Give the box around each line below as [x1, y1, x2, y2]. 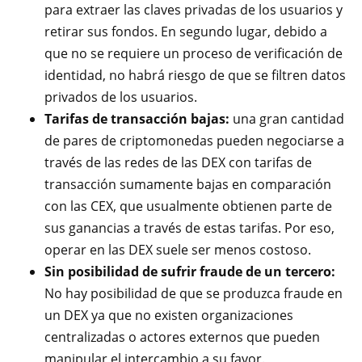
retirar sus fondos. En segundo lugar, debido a [44, 22, 327, 40]
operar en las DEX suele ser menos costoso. [44, 240, 311, 259]
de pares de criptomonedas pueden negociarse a [44, 131, 344, 149]
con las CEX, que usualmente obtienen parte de [44, 196, 332, 215]
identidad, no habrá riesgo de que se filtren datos [44, 65, 346, 84]
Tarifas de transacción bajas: [44, 109, 233, 128]
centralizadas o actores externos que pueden [44, 327, 320, 346]
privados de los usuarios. [44, 87, 197, 106]
